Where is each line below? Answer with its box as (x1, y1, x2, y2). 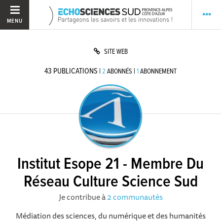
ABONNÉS (107, 67, 132, 76)
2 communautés (107, 190, 163, 203)
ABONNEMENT (140, 67, 177, 76)
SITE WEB (104, 47, 128, 56)
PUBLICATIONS (53, 66, 98, 76)
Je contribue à (58, 190, 107, 203)
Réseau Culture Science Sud (23, 171, 198, 193)
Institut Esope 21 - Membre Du (17, 153, 204, 175)
